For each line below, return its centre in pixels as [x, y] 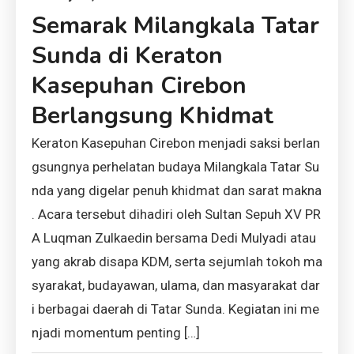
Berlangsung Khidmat [153, 116]
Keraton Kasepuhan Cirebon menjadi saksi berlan [176, 143]
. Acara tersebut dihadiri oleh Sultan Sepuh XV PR [176, 214]
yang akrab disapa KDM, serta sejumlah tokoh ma [177, 262]
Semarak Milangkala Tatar [175, 26]
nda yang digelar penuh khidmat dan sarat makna [177, 190]
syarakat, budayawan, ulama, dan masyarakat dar [176, 285]
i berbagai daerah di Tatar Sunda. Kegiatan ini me [175, 309]
